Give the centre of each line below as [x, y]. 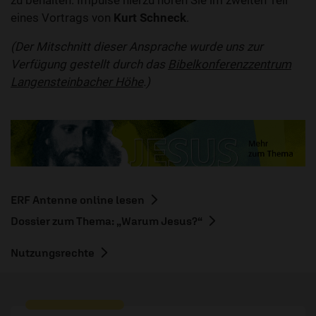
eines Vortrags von [62, 18]
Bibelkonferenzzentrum [230, 65]
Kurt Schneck [150, 18]
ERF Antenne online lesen [78, 200]
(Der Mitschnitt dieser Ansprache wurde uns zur [137, 47]
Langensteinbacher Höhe [77, 82]
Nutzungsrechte [53, 253]
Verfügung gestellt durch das [89, 65]
